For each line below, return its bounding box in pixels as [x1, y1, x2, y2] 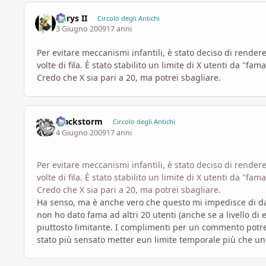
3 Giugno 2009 [56, 24, 107, 34]
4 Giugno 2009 [56, 127, 107, 138]
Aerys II [56, 12, 88, 24]
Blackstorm [56, 116, 103, 128]
